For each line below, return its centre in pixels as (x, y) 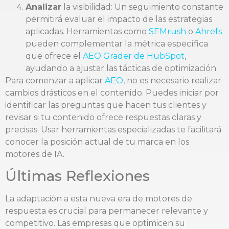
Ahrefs (209, 31)
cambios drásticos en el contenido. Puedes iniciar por (112, 93)
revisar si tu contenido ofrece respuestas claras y (103, 117)
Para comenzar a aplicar (55, 80)
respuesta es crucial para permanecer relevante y (107, 211)
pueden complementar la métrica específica (117, 43)
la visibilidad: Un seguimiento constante (142, 7)
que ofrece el (54, 56)
